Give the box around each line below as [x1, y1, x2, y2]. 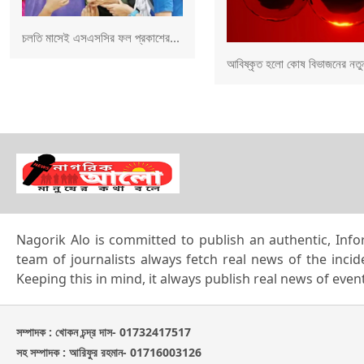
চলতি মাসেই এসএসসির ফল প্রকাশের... [22, 29, 180, 46]
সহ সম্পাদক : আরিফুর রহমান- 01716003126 [16, 344, 201, 360]
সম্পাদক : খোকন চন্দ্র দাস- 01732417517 [16, 323, 191, 340]
